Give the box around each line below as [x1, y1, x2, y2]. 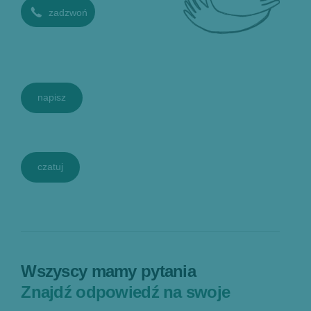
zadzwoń [49, 7, 88, 18]
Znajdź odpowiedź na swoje [21, 283, 230, 301]
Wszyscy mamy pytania [21, 262, 196, 280]
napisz [37, 92, 67, 103]
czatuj [37, 161, 64, 172]
